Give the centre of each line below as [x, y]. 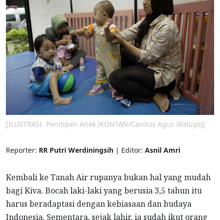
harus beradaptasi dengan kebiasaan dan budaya [99, 204]
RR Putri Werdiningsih [77, 150]
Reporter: [22, 150]
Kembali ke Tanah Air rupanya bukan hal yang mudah [108, 178]
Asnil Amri [163, 150]
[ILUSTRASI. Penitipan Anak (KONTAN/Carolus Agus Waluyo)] [105, 124]
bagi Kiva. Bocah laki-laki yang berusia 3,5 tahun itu [104, 191]
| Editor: [130, 150]
